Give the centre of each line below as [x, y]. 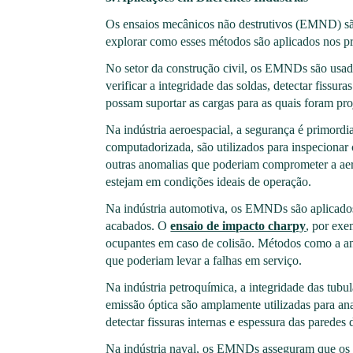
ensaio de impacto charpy [238, 226]
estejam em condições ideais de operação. [209, 182]
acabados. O [138, 226]
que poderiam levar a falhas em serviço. [204, 261]
